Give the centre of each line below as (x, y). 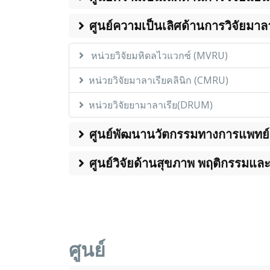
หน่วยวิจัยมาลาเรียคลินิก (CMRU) (159, 80)
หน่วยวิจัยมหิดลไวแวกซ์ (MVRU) (158, 56)
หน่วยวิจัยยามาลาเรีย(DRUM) (151, 105)
